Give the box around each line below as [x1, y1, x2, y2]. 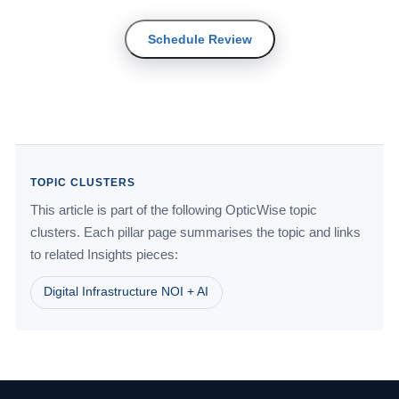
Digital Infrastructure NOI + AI [44, 285, 209, 299]
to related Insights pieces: [30, 247, 178, 262]
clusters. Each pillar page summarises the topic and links [30, 224, 361, 240]
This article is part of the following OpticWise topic [30, 202, 317, 217]
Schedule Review [147, 32, 252, 46]
